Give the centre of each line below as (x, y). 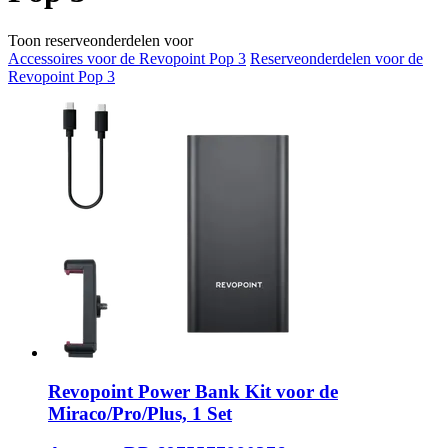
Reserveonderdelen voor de (336, 58)
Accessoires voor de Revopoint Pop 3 (127, 58)
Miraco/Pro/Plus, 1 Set (140, 413)
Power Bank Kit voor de (235, 391)
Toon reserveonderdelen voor (100, 40)
